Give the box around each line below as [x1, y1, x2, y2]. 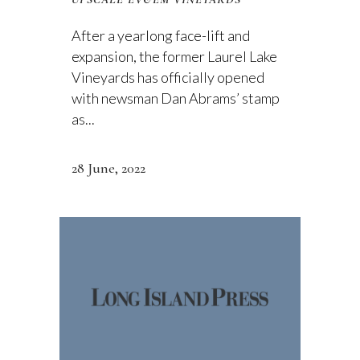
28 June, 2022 [72, 159, 145, 177]
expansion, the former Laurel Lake [72, 47, 277, 65]
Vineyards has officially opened [72, 68, 264, 86]
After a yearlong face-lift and [72, 27, 250, 44]
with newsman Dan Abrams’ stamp [72, 89, 280, 107]
